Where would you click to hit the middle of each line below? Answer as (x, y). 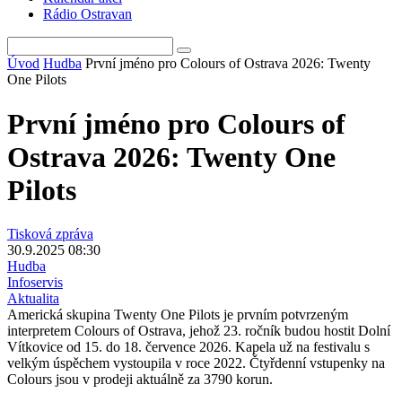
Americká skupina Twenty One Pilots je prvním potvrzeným (178, 315)
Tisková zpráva (50, 234)
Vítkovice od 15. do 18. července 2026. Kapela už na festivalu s (188, 347)
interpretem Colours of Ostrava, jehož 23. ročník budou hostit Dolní (199, 331)
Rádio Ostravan (87, 14)
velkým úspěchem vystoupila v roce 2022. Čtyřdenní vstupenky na (196, 363)
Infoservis (35, 283)
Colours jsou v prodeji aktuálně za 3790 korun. (140, 380)
